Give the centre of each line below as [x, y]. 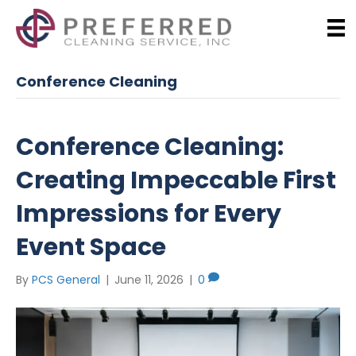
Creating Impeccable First [176, 181]
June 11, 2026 [149, 280]
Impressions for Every [149, 214]
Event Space [91, 248]
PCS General [66, 280]
